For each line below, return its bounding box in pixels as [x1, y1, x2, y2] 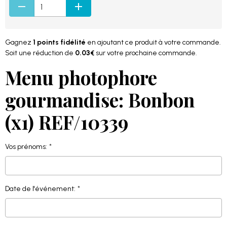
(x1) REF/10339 [5, 109, 128, 134]
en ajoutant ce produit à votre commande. [86, 38, 221, 47]
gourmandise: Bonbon [5, 87, 195, 112]
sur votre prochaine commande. [94, 49, 197, 57]
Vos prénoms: [5, 142, 47, 151]
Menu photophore [5, 65, 157, 90]
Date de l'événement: [5, 184, 75, 193]
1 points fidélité [33, 38, 86, 47]
